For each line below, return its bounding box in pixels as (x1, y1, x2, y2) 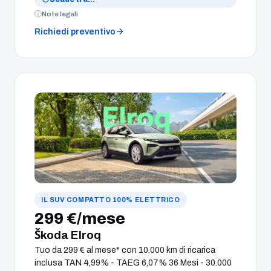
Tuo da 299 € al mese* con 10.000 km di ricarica (34, 245, 215, 255)
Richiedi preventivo (34, 27, 116, 36)
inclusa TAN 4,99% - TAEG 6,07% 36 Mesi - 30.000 (34, 258, 232, 267)
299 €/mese (34, 209, 125, 227)
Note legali (42, 10, 78, 18)
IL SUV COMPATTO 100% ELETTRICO (41, 195, 180, 203)
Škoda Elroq (34, 228, 101, 241)
